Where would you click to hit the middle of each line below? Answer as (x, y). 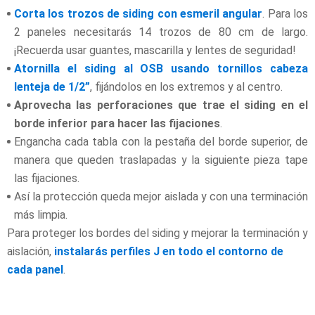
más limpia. (41, 215)
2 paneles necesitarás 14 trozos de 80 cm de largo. (161, 32)
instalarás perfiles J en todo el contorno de (169, 252)
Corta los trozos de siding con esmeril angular (139, 14)
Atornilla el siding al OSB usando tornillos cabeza (161, 69)
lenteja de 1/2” (52, 87)
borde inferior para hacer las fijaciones (117, 124)
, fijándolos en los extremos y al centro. (186, 87)
